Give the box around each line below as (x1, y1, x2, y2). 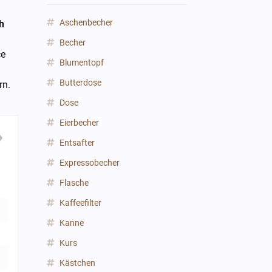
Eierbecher (59, 118, 100, 127)
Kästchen (59, 258, 96, 268)
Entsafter (59, 138, 95, 148)
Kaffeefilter (59, 198, 102, 208)
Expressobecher (59, 158, 120, 168)
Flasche (59, 178, 89, 188)
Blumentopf (59, 58, 104, 67)
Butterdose (59, 78, 102, 87)
